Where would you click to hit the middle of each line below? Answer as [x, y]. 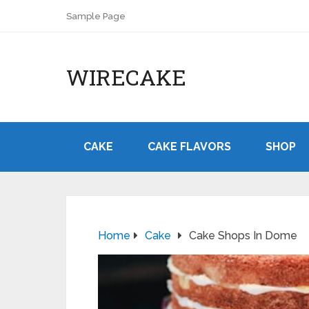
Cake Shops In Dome [243, 236]
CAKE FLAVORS [189, 147]
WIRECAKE [126, 77]
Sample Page [96, 16]
